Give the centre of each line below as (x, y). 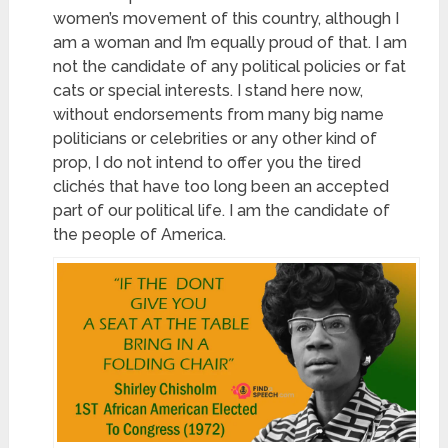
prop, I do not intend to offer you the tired (207, 162)
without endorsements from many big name (219, 114)
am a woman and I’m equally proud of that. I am (230, 42)
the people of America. (140, 234)
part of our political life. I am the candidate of (222, 210)
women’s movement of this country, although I (226, 18)
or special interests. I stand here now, (224, 90)
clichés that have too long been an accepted (221, 186)
